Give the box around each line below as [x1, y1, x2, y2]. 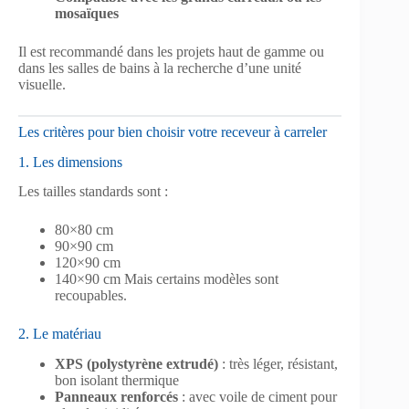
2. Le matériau [18, 326, 101, 342]
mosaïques [55, 5, 119, 21]
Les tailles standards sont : [18, 184, 168, 200]
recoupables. [55, 288, 127, 304]
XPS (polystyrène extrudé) [55, 356, 218, 372]
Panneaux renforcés [55, 389, 178, 405]
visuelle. [18, 76, 66, 92]
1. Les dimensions [18, 153, 122, 170]
